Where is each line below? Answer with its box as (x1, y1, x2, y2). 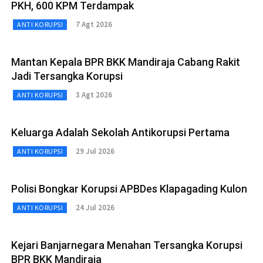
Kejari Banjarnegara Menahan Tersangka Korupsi (11, 238, 242, 251)
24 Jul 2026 (76, 203, 114, 213)
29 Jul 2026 (76, 146, 114, 156)
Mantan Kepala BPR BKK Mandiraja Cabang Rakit (11, 55, 240, 68)
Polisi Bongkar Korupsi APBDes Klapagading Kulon (11, 182, 247, 195)
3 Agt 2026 (76, 90, 112, 100)
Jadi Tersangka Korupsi (11, 69, 123, 82)
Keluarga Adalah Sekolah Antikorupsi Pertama (11, 126, 230, 139)
